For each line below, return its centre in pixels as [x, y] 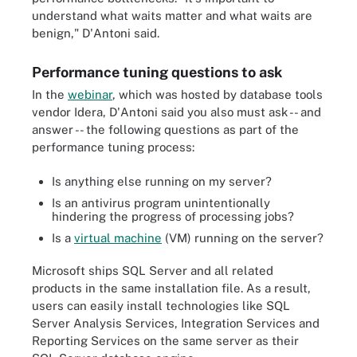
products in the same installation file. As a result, [171, 288]
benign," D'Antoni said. [96, 33]
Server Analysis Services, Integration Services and [176, 323]
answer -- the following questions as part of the [165, 129]
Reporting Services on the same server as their [165, 341]
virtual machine [118, 237]
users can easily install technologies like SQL [161, 306]
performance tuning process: [113, 147]
